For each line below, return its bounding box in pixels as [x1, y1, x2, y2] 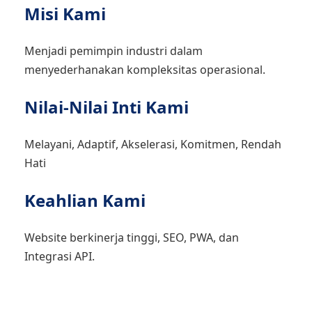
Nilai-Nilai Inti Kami [24, 95, 189, 118]
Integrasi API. [24, 249, 95, 264]
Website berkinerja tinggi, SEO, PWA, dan [24, 230, 239, 245]
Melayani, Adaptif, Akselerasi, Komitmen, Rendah [24, 136, 281, 152]
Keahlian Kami [24, 189, 146, 212]
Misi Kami [24, 2, 106, 25]
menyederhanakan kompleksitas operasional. [24, 62, 265, 77]
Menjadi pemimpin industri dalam [24, 43, 203, 58]
